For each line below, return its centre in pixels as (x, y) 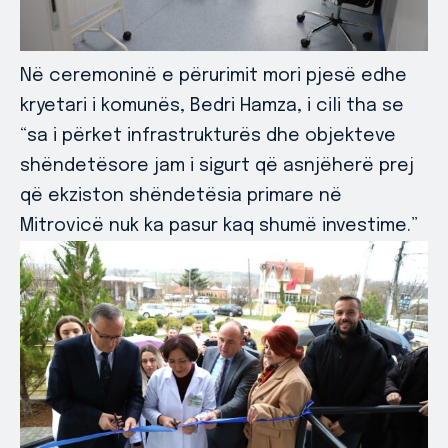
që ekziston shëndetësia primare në (181, 195)
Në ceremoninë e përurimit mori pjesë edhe (213, 75)
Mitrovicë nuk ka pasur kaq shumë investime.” (219, 225)
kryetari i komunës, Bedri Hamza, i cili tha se (212, 105)
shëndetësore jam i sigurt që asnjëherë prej (217, 165)
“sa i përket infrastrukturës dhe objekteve (208, 135)
